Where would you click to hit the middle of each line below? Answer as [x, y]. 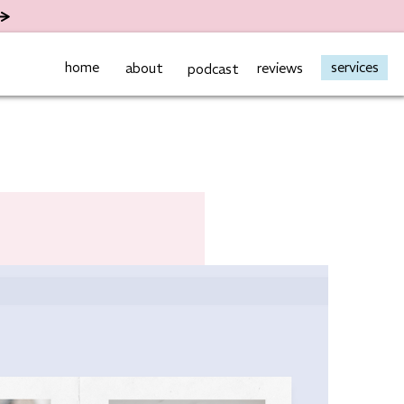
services [354, 67]
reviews [280, 68]
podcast [213, 69]
